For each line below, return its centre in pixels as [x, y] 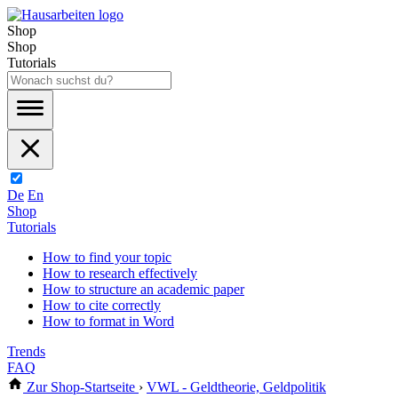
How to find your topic [107, 257]
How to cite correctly [102, 305]
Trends [26, 351]
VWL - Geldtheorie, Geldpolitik [236, 387]
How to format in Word [108, 321]
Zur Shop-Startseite [81, 387]
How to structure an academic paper [143, 289]
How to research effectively [120, 273]
